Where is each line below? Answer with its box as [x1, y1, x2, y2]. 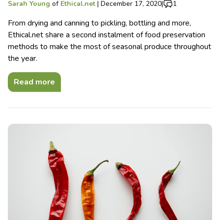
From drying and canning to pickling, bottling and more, [8, 18, 191, 29]
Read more [14, 77, 55, 88]
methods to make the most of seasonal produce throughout [8, 41, 211, 53]
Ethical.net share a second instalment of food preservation [8, 29, 205, 41]
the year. [8, 53, 37, 64]
